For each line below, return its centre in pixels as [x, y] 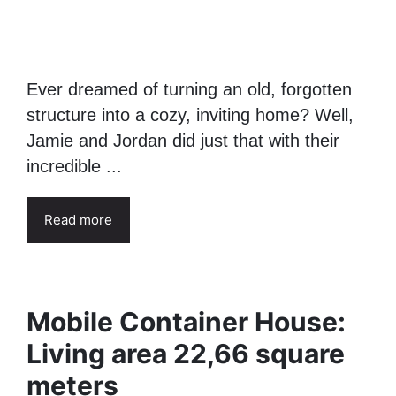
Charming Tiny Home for [183, 25]
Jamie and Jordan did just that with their [183, 256]
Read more [78, 335]
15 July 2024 [64, 87]
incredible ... [74, 282]
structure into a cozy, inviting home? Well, [190, 230]
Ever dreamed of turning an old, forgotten [189, 205]
